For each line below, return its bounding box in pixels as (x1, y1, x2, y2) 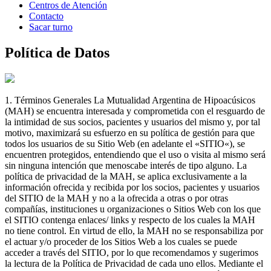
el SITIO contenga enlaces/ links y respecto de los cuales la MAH (5, 214, 255, 225)
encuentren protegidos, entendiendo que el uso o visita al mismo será (5, 149, 266, 160)
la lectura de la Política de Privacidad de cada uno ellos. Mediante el (5, 258, 263, 269)
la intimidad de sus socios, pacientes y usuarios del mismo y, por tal (5, 116, 260, 127)
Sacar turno (29, 22, 73, 32)
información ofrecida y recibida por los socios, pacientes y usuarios (5, 181, 260, 192)
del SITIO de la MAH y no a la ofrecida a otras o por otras (5, 192, 228, 203)
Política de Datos (5, 44, 109, 60)
